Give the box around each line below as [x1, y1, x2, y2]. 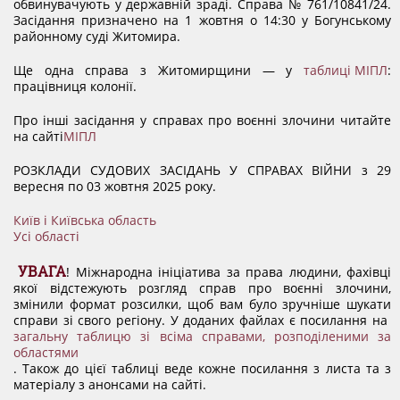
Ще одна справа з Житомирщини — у [13, 62, 304, 79]
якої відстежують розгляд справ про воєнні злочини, [13, 279, 391, 296]
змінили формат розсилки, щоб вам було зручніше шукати [13, 296, 391, 312]
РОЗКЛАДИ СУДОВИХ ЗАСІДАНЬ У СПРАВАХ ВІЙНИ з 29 [13, 162, 391, 179]
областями [13, 344, 79, 361]
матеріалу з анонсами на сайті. [13, 376, 206, 393]
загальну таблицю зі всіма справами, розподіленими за [13, 328, 391, 345]
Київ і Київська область [13, 212, 156, 229]
